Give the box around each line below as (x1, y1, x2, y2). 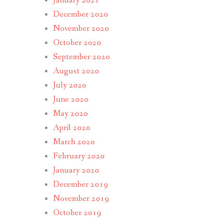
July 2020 (53, 80, 87, 91)
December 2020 (53, 9, 108, 20)
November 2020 (53, 23, 109, 34)
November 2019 (53, 193, 109, 204)
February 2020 (53, 151, 105, 162)
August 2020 (53, 66, 99, 77)
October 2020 (53, 37, 101, 48)
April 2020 (53, 122, 90, 133)
